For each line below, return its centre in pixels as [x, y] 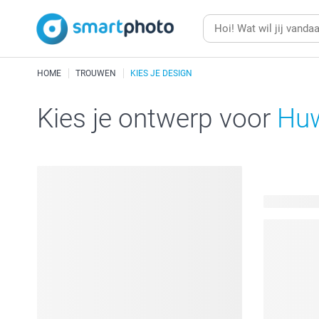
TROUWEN [96, 73]
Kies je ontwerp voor [157, 119]
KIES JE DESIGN [161, 73]
